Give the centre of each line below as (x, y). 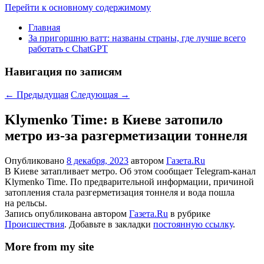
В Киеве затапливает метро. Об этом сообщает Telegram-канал (130, 171)
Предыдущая (41, 94)
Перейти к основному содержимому (78, 8)
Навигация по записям (63, 72)
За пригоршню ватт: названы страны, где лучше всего (137, 38)
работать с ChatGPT (68, 49)
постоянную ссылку (193, 224)
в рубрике (189, 213)
